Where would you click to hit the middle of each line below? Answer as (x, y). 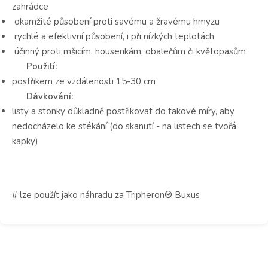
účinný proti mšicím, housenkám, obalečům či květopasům (129, 51)
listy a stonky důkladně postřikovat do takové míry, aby (123, 111)
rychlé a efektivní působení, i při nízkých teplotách (113, 36)
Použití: (42, 66)
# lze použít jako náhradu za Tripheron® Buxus (106, 195)
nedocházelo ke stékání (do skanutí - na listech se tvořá (124, 126)
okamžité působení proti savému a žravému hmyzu (116, 21)
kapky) (25, 141)
